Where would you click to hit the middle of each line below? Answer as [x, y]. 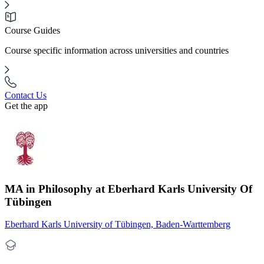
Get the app [26, 106]
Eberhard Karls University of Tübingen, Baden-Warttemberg [118, 225]
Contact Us [26, 95]
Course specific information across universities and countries [117, 50]
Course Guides [32, 30]
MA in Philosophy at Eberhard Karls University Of [128, 189]
